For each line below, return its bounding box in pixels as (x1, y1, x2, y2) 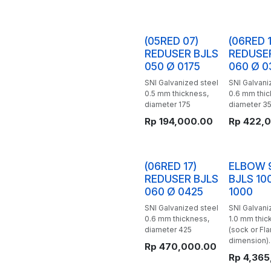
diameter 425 (145, 225, 192, 234)
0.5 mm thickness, (145, 89, 209, 98)
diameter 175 (145, 100, 191, 109)
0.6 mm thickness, (145, 214, 209, 223)
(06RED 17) (145, 160, 197, 172)
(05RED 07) (145, 34, 198, 47)
